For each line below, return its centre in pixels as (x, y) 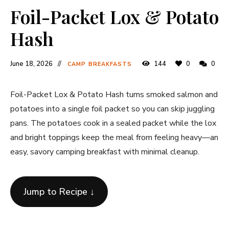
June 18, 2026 (31, 64)
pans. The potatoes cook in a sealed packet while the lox (113, 123)
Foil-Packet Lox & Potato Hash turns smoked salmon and (114, 95)
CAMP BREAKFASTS (100, 64)
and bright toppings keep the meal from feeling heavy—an (114, 138)
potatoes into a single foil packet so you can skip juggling (112, 109)
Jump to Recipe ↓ (59, 192)
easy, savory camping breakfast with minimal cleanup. (105, 152)
